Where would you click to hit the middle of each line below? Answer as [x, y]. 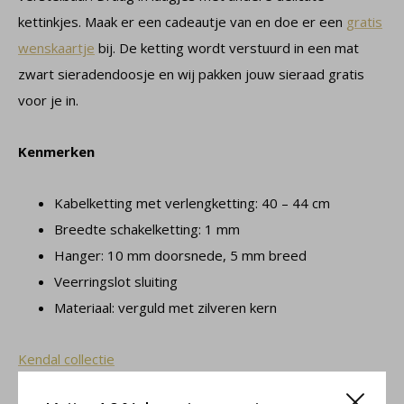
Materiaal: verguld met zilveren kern [165, 308]
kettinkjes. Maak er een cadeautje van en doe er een [182, 22]
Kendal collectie [66, 359]
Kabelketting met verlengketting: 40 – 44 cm [192, 203]
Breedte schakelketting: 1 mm [147, 229]
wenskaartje [56, 48]
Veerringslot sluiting [116, 281]
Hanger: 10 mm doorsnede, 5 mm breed [180, 255]
